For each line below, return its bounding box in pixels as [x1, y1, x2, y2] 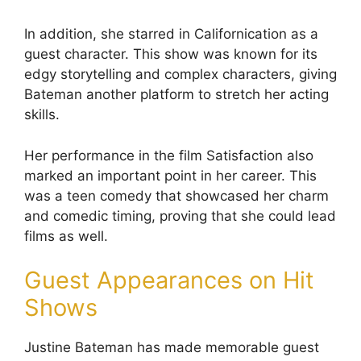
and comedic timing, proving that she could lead [24, 207, 336, 224]
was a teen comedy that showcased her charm [24, 187, 329, 204]
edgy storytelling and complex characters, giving [24, 66, 337, 83]
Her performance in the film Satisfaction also [24, 147, 313, 164]
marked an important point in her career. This [24, 167, 317, 184]
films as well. [24, 227, 108, 244]
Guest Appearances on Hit [24, 266, 314, 295]
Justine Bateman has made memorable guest [24, 339, 319, 356]
